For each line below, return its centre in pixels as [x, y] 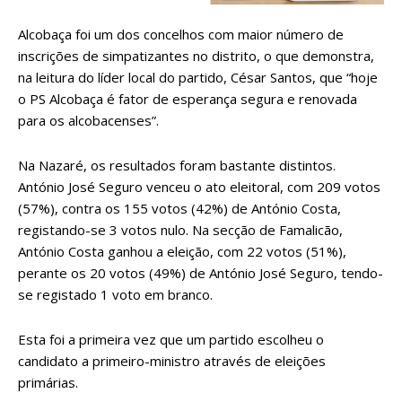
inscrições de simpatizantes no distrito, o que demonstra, [196, 56]
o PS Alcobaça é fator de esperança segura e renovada [188, 99]
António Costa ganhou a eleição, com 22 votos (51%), [182, 252]
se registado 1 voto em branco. [115, 295]
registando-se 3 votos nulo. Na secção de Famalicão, [180, 230]
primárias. [48, 383]
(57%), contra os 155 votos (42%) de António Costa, [179, 209]
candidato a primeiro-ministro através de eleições [172, 361]
